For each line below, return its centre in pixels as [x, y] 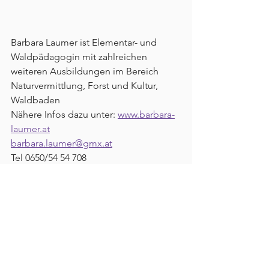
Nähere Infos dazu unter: [64, 115]
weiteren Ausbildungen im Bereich [86, 71]
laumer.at [30, 129]
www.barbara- [146, 115]
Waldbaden [35, 100]
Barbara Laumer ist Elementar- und [85, 43]
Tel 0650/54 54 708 [49, 158]
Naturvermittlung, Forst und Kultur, [86, 86]
